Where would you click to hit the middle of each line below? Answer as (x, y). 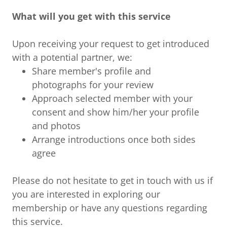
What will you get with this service (91, 16)
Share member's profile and (92, 71)
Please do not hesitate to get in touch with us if (112, 181)
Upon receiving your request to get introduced (111, 44)
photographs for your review (93, 85)
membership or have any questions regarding (110, 208)
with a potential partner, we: (72, 58)
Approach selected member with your (112, 99)
